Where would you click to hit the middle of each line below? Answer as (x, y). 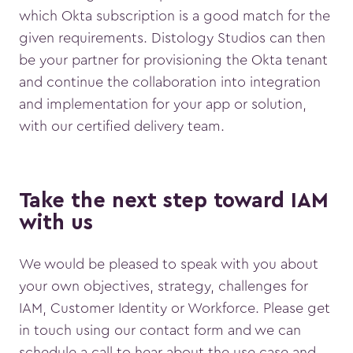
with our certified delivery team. (122, 126)
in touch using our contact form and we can (160, 330)
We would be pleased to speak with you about (169, 264)
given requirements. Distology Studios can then (172, 37)
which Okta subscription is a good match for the (175, 15)
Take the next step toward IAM (174, 202)
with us (56, 224)
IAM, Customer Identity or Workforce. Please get (175, 308)
